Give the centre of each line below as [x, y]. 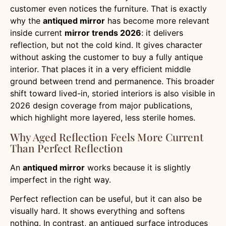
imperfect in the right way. [61, 179]
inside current [37, 33]
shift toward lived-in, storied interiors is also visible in [112, 94]
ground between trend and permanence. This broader [112, 81]
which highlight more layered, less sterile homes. [103, 118]
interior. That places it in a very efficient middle [100, 69]
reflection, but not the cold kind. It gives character [106, 45]
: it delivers [162, 33]
